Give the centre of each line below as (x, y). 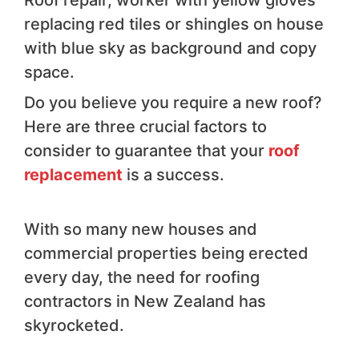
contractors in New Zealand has (145, 302)
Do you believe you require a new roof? (173, 103)
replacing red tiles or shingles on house (174, 24)
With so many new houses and (141, 230)
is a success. (173, 175)
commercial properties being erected (166, 254)
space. (49, 73)
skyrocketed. (74, 326)
